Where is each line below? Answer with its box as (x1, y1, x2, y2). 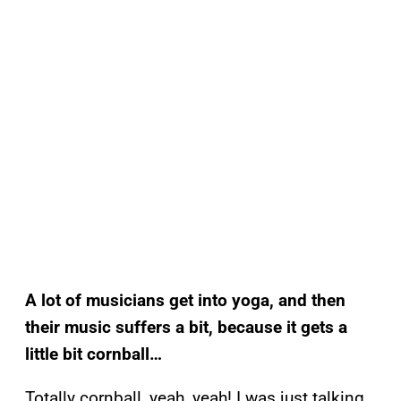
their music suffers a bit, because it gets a (25, 316, 347, 337)
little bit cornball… (25, 343, 162, 364)
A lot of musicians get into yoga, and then (25, 289, 346, 311)
